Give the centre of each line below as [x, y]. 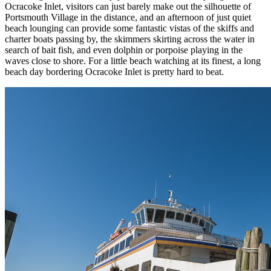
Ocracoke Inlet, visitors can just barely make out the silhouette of [128, 7]
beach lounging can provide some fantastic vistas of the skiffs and [129, 28]
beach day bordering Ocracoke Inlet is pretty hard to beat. [114, 72]
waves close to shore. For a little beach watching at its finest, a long [133, 61]
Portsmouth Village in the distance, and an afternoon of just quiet [128, 18]
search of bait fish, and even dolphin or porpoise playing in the [124, 50]
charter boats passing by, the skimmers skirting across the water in [130, 39]
